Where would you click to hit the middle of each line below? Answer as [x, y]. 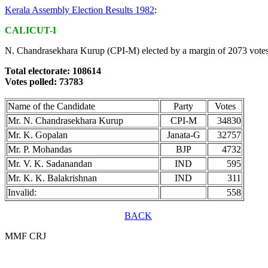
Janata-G [183, 135]
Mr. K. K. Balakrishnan [52, 178]
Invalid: [22, 192]
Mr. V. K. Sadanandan [50, 164]
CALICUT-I [31, 30]
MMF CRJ [25, 236]
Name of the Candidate [51, 106]
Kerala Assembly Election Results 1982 [80, 10]
